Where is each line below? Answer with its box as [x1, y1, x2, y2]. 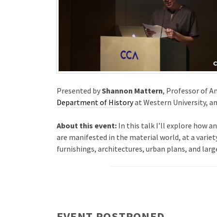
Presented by [57, 86, 102, 96]
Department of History [57, 97, 133, 108]
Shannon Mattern [102, 86, 163, 96]
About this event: [57, 121, 117, 131]
